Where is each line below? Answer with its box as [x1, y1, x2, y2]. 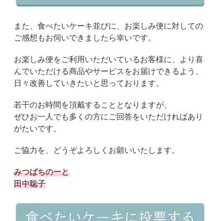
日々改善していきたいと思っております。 [14, 77, 164, 88]
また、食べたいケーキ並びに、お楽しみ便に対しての [14, 20, 203, 31]
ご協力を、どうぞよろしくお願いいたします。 [14, 145, 180, 155]
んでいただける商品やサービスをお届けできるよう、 [14, 66, 203, 76]
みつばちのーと [14, 166, 69, 177]
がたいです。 [14, 123, 61, 133]
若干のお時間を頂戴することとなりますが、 [14, 99, 172, 110]
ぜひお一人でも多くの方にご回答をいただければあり [14, 111, 203, 121]
